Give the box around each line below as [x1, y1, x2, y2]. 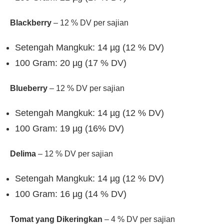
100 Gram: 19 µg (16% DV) [15, 123, 124, 133]
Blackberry [10, 18, 51, 27]
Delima [10, 149, 36, 158]
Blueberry [10, 84, 47, 92]
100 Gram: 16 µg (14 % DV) [15, 189, 126, 199]
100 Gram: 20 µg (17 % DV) [15, 58, 126, 68]
